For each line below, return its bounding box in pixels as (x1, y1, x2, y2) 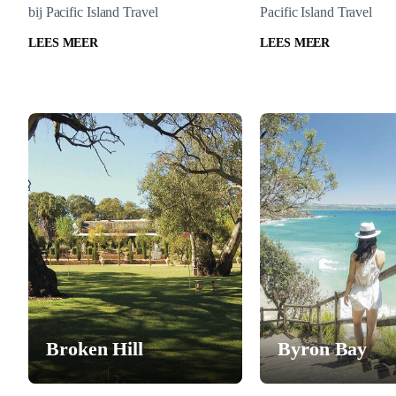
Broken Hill (46, 338, 143, 360)
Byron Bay (278, 338, 368, 360)
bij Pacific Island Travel (28, 4, 158, 19)
